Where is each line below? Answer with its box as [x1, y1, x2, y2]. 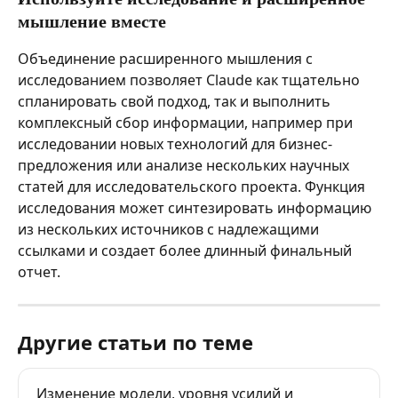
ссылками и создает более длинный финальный [18, 240, 355, 260]
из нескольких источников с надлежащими [18, 219, 322, 239]
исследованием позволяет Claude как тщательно [18, 69, 363, 90]
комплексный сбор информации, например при [18, 112, 356, 132]
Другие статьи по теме [18, 328, 253, 355]
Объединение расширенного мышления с [18, 48, 316, 68]
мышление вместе [18, 13, 166, 32]
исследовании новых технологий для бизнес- [18, 133, 332, 154]
